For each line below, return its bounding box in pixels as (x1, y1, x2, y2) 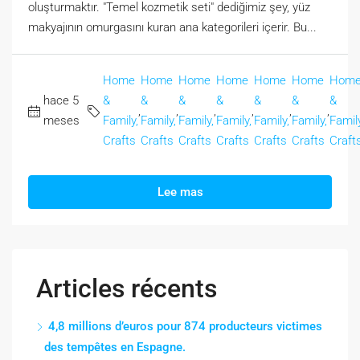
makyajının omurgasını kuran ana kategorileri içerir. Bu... (28, 20, 317, 35)
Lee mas (157, 185, 203, 200)
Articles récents (36, 273, 217, 305)
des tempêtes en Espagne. (44, 340, 186, 355)
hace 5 (43, 93, 79, 108)
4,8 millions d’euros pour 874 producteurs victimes (48, 319, 322, 334)
